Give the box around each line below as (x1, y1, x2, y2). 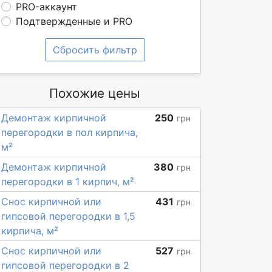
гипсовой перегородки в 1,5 (1, 210, 135, 222)
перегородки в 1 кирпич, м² (1, 175, 134, 188)
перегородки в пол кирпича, (1, 126, 138, 138)
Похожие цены (49, 86, 140, 101)
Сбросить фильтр (52, 44, 137, 56)
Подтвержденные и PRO (16, 15, 132, 27)
